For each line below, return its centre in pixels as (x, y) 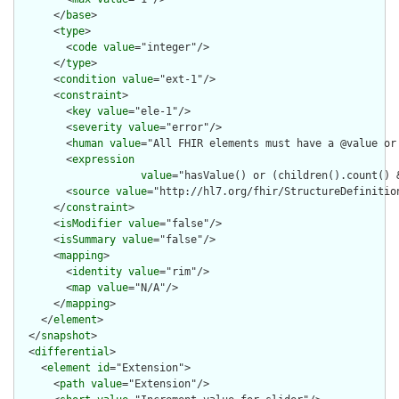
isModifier (91, 224)
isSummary (88, 240)
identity (97, 272)
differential (72, 352)
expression (103, 160)
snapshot (66, 336)
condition (88, 80)
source (91, 192)
